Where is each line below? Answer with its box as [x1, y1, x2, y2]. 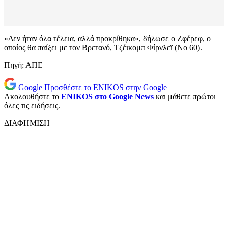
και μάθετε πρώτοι [154, 92, 216, 101]
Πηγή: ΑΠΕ [4, 61, 43, 70]
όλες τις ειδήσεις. [4, 101, 60, 110]
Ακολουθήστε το [4, 92, 61, 101]
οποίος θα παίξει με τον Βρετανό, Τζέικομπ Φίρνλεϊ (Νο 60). [4, 43, 202, 52]
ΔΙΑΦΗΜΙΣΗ [4, 119, 50, 128]
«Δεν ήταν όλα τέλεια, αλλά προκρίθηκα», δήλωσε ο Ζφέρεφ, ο [4, 34, 211, 43]
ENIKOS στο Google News [61, 92, 154, 101]
